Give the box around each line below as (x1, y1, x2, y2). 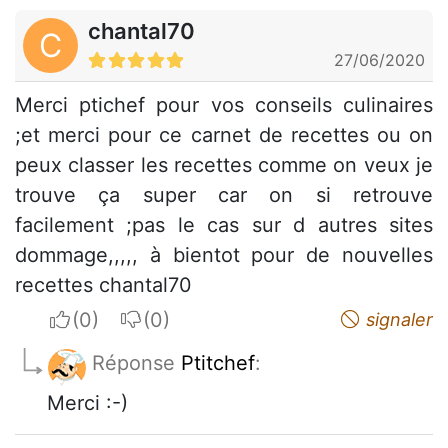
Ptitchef (181, 351, 255, 375)
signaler (361, 309, 433, 330)
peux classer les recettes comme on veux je (15, 153, 433, 177)
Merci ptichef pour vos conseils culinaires (15, 93, 433, 117)
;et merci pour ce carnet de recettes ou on (15, 123, 433, 147)
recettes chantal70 (15, 273, 192, 297)
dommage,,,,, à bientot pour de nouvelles (15, 243, 433, 267)
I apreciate (71, 307, 170, 331)
